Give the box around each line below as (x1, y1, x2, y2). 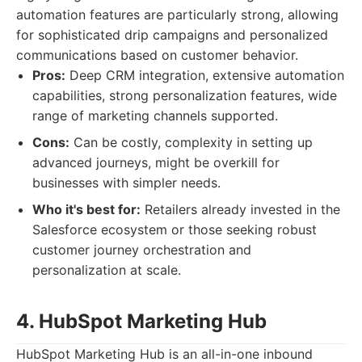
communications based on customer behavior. (16, 47, 298, 63)
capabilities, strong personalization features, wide (32, 87, 337, 103)
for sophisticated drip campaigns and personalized (16, 27, 328, 43)
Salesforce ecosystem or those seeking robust (32, 221, 317, 238)
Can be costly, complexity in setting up (69, 134, 313, 150)
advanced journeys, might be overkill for (32, 154, 280, 170)
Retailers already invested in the (141, 201, 340, 217)
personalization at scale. (32, 262, 181, 278)
